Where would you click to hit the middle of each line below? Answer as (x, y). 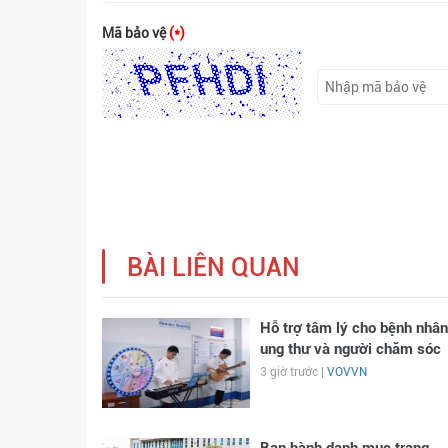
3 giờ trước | (293, 371)
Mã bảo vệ (135, 32)
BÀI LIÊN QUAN (213, 267)
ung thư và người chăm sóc (350, 348)
